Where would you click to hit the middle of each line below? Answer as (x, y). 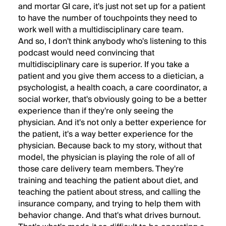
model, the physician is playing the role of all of (106, 157)
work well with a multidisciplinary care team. (101, 30)
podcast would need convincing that (86, 53)
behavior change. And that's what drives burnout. (109, 215)
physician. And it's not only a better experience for (112, 123)
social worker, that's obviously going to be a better (112, 99)
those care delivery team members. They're (101, 169)
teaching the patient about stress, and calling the (109, 192)
